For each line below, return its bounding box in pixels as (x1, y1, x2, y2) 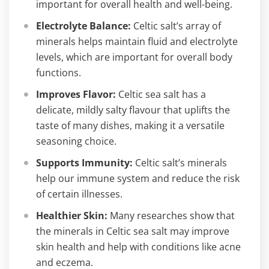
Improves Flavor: (36, 88, 116, 101)
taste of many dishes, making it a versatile (36, 119, 225, 132)
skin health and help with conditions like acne (36, 240, 241, 253)
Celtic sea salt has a (116, 88, 206, 101)
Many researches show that (107, 209, 235, 222)
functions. (36, 66, 81, 79)
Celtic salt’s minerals (133, 156, 227, 169)
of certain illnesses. (36, 187, 122, 201)
